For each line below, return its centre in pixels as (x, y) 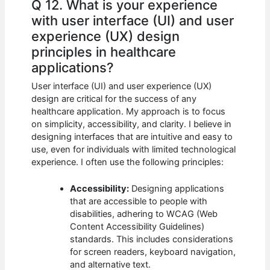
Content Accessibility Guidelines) (137, 226)
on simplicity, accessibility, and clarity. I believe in (132, 124)
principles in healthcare (104, 52)
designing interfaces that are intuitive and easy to (132, 137)
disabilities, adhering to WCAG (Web (144, 214)
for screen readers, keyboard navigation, (153, 252)
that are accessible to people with (139, 201)
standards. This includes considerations (152, 239)
